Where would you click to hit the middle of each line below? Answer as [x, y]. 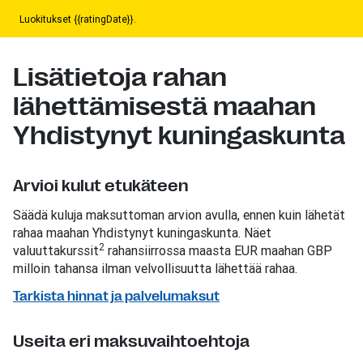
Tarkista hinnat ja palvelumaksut [116, 296]
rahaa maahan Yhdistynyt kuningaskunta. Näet [142, 232]
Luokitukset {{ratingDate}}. [78, 19]
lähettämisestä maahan [164, 106]
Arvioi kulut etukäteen [100, 186]
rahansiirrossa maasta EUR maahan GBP [218, 250]
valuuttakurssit [56, 250]
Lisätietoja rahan [120, 77]
